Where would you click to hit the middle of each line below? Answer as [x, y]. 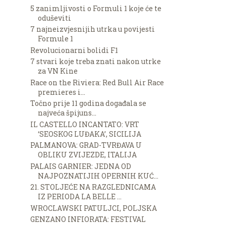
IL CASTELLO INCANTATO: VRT [84, 124]
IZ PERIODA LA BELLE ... [79, 197]
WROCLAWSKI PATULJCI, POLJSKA [93, 208]
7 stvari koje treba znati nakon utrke [95, 62]
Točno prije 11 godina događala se [88, 103]
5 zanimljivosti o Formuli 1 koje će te [96, 8]
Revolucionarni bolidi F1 [74, 50]
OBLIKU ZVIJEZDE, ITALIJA [87, 155]
